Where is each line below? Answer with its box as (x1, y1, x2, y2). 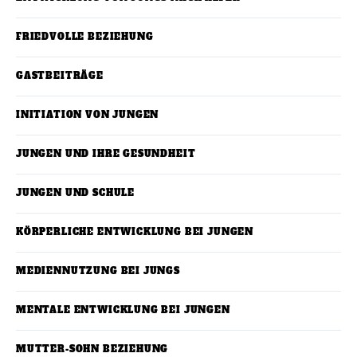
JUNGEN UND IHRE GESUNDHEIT (16, 148, 196, 161)
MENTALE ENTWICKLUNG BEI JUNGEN (16, 304, 230, 317)
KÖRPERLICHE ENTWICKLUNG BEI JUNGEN (16, 226, 254, 239)
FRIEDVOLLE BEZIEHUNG (16, 31, 154, 44)
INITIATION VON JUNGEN (16, 109, 159, 122)
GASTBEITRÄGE (16, 70, 104, 83)
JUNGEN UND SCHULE (16, 187, 135, 200)
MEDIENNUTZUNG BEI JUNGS (16, 265, 180, 278)
